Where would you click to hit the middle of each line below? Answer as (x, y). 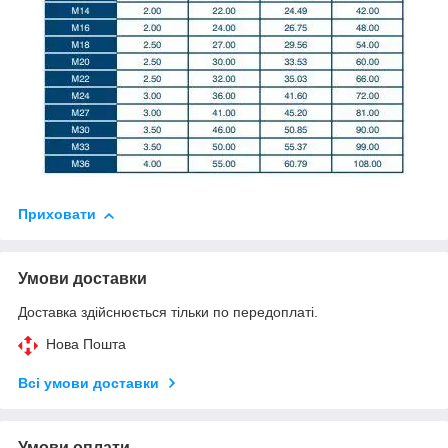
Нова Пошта (86, 344)
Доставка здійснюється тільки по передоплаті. (168, 312)
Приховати (57, 214)
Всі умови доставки (88, 383)
